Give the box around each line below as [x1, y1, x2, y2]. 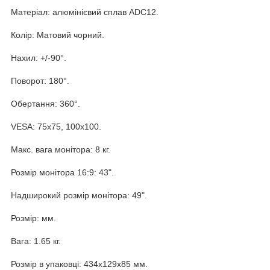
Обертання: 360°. [11, 98, 80, 108]
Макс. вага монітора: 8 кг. [11, 144, 110, 154]
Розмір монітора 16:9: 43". [11, 167, 114, 177]
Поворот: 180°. [11, 75, 69, 86]
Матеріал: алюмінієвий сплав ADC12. [11, 7, 159, 17]
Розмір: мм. [11, 213, 56, 223]
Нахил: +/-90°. [11, 52, 66, 63]
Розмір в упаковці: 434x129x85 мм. [11, 259, 148, 269]
